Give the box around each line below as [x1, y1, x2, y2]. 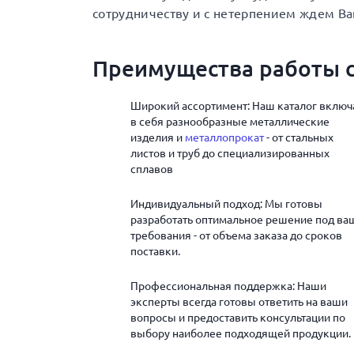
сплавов [130, 163, 173, 175]
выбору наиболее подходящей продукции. [130, 327, 351, 340]
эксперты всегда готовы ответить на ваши [130, 296, 348, 308]
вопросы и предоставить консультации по [130, 311, 345, 324]
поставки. [130, 245, 180, 258]
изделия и [130, 131, 185, 144]
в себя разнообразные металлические [130, 115, 330, 128]
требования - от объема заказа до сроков [130, 229, 342, 242]
